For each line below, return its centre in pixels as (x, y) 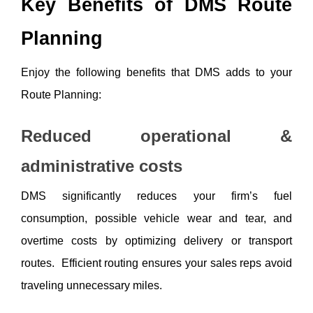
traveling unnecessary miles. (92, 285)
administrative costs (102, 166)
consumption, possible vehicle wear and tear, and (156, 218)
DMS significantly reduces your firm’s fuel (156, 196)
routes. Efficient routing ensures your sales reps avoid (156, 263)
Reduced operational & (156, 136)
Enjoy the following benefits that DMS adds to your (156, 73)
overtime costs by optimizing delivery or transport (156, 240)
